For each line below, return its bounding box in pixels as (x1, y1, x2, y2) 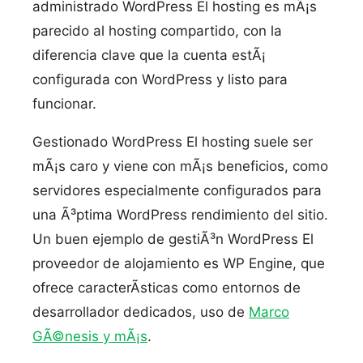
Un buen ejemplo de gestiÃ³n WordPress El (32, 231, 314, 247)
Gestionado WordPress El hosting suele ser (32, 134, 313, 150)
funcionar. (32, 96, 96, 112)
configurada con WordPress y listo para (32, 71, 288, 88)
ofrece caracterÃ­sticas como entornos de (32, 280, 301, 296)
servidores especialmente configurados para (32, 182, 322, 199)
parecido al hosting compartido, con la (32, 23, 282, 39)
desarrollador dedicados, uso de (32, 304, 249, 320)
